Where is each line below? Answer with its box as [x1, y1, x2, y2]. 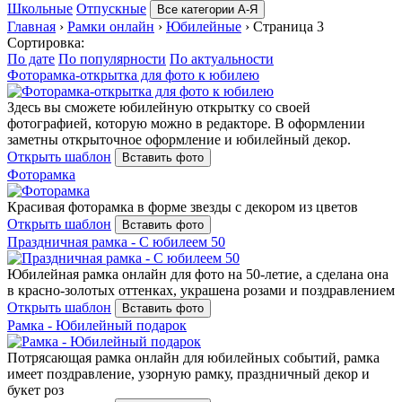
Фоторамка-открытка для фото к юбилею [7, 66, 259, 83]
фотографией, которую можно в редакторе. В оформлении [7, 115, 365, 131]
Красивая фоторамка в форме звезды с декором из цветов [7, 198, 358, 214]
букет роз [7, 381, 64, 398]
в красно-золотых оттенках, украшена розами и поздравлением [7, 282, 395, 298]
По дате [7, 50, 55, 66]
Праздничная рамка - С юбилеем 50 [7, 233, 225, 249]
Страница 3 [253, 18, 324, 34]
